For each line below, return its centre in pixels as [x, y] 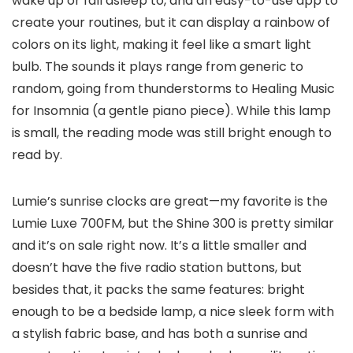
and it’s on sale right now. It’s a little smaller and [159, 245]
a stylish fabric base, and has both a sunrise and [160, 333]
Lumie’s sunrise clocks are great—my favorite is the [170, 201]
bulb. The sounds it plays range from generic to [158, 66]
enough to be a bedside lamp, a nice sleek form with [173, 311]
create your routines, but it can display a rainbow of [171, 22]
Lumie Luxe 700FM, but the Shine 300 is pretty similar [173, 223]
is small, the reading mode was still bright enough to [172, 132]
